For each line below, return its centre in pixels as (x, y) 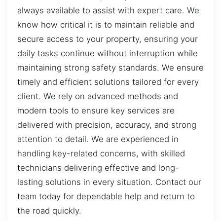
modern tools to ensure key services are (96, 111)
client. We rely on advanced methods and (98, 96)
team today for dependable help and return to (106, 197)
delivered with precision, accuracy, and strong (107, 125)
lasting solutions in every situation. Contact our (109, 182)
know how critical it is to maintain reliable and (106, 25)
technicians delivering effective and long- (98, 168)
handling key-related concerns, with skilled (101, 154)
